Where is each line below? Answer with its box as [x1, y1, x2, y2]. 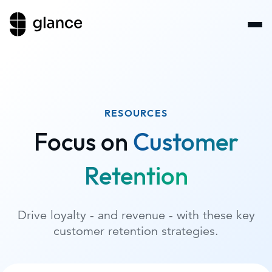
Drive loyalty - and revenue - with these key [17, 208, 255, 223]
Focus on [33, 131, 128, 156]
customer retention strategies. [53, 223, 219, 239]
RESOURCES [104, 109, 168, 119]
